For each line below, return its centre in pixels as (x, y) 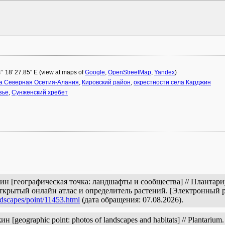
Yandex (164, 72)
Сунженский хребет (40, 92)
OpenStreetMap (130, 72)
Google (95, 72)
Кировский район (106, 82)
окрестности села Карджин (172, 82)
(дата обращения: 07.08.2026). (132, 200)
